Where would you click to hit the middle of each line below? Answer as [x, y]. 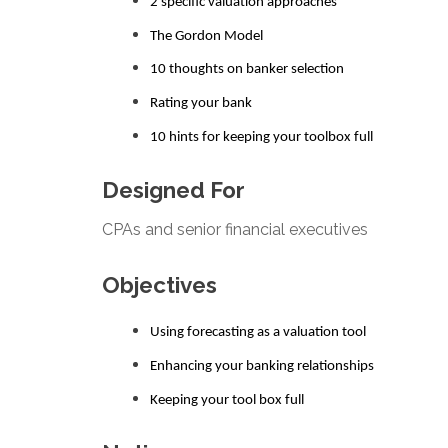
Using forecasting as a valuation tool [258, 332]
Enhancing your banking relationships [263, 366]
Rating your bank [201, 104]
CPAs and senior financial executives [235, 229]
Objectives [159, 284]
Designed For [173, 189]
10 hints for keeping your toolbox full [261, 137]
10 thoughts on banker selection [247, 70]
